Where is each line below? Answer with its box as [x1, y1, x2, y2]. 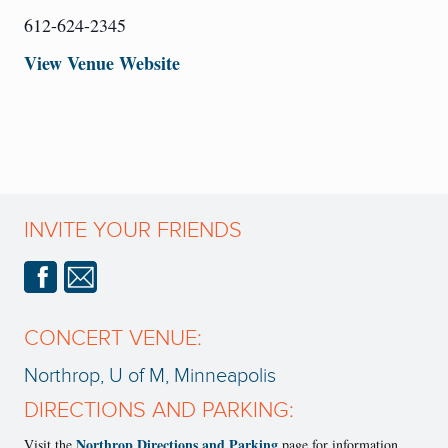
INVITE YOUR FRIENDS [24, 217, 242, 245]
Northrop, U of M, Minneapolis [24, 364, 276, 389]
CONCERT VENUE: [24, 325, 202, 353]
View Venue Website [24, 50, 180, 77]
